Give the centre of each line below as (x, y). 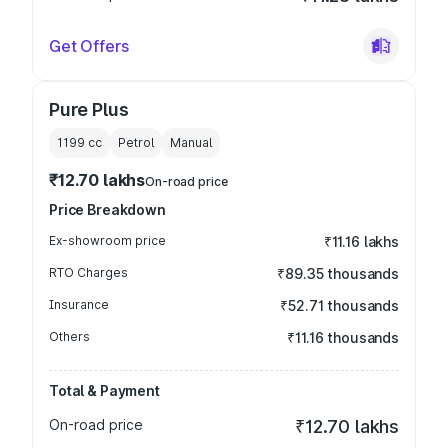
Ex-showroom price (107, 240)
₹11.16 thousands (343, 337)
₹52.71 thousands (339, 305)
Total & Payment (104, 390)
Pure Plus (89, 109)
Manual (191, 142)
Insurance (79, 304)
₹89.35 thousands (338, 273)
